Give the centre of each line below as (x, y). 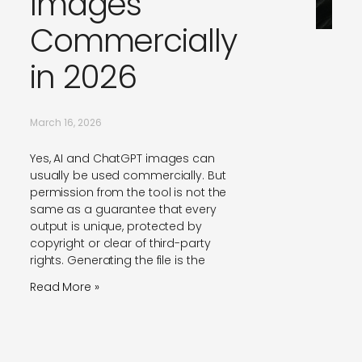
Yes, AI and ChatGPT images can (122, 159)
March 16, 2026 (65, 123)
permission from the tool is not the (128, 193)
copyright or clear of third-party (120, 244)
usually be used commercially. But (128, 176)
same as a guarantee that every (123, 210)
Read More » (64, 287)
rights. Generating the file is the (117, 261)
